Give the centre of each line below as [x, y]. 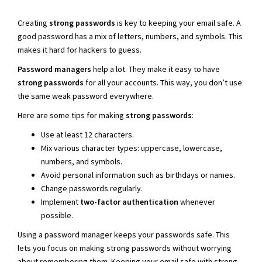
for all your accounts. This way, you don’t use [163, 82]
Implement [61, 201]
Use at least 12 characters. [87, 134]
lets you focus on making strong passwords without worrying [125, 248]
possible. [57, 215]
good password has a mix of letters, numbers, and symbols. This [130, 36]
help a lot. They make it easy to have [156, 69]
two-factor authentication [129, 201]
